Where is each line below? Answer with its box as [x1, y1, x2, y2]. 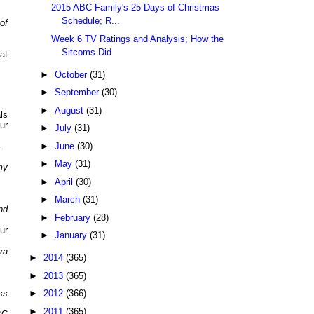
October [54, 69, 90, 80]
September [54, 87, 102, 98]
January [54, 230, 90, 241]
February [54, 212, 93, 223]
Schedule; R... [62, 15, 121, 27]
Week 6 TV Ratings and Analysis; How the [51, 33, 224, 44]
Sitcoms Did [62, 46, 112, 57]
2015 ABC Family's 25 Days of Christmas [51, 2, 220, 13]
